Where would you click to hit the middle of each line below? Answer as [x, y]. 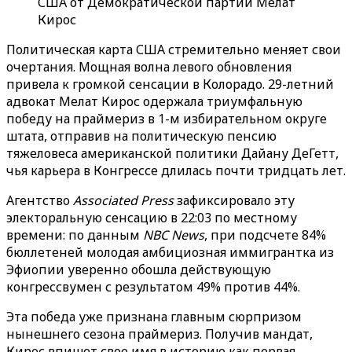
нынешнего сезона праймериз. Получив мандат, [159, 334]
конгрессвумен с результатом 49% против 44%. [153, 287]
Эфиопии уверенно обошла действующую [139, 269]
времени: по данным [75, 235]
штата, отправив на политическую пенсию [141, 136]
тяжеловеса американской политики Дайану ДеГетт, [172, 153]
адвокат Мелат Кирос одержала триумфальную [154, 101]
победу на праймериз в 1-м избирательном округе [167, 119]
